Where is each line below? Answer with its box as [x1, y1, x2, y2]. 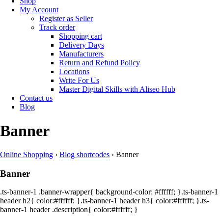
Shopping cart [59, 32, 102, 40]
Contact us [20, 94, 53, 102]
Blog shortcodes [59, 150, 110, 159]
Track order [39, 23, 75, 31]
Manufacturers [59, 50, 104, 58]
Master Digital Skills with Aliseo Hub [59, 85, 175, 93]
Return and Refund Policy [59, 58, 140, 67]
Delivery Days [59, 41, 104, 49]
